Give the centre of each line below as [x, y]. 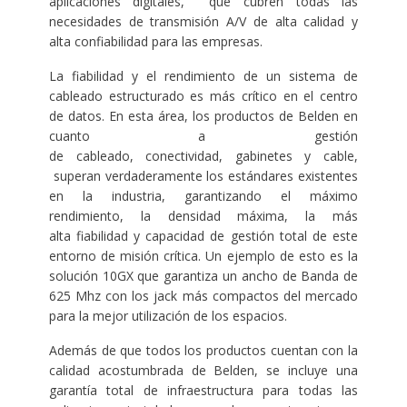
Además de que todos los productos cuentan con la [203, 351]
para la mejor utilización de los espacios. [168, 316]
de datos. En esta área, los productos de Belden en [203, 116]
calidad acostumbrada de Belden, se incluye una [203, 371]
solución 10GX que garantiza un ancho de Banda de [203, 276]
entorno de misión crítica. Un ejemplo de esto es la [203, 256]
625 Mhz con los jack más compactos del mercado [203, 296]
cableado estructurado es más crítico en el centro [203, 96]
